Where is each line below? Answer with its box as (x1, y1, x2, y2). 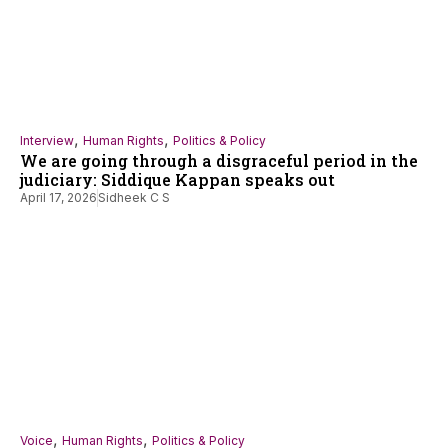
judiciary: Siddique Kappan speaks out (20, 169, 335, 191)
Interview (20, 133, 74, 149)
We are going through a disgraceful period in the (20, 150, 418, 172)
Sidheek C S (98, 190, 170, 206)
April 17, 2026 (20, 190, 97, 206)
